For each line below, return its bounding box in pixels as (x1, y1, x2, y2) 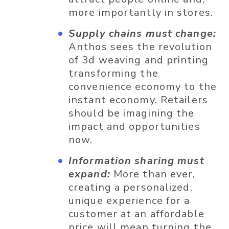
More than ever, (113, 167, 196, 181)
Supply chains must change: (68, 27, 216, 41)
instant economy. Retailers (68, 93, 208, 107)
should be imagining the (68, 106, 195, 121)
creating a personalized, (68, 180, 193, 195)
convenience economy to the (68, 80, 217, 94)
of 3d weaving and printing (68, 53, 209, 67)
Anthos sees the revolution (68, 40, 212, 54)
